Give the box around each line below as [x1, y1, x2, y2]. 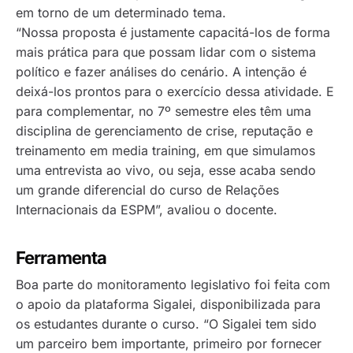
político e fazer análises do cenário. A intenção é [16, 63, 307, 80]
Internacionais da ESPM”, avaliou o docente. [16, 201, 277, 217]
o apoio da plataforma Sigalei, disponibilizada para [16, 295, 321, 312]
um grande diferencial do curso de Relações [16, 181, 279, 198]
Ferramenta [16, 247, 107, 269]
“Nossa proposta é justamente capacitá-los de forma [16, 24, 330, 40]
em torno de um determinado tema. [16, 4, 226, 20]
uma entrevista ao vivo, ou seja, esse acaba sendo [16, 162, 316, 178]
